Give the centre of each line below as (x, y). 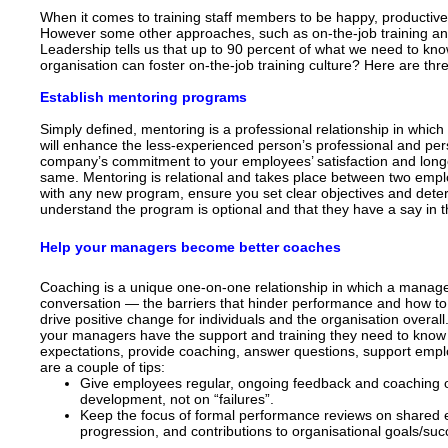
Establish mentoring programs (143, 97)
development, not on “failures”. (176, 399)
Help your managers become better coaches (190, 247)
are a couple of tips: (102, 367)
